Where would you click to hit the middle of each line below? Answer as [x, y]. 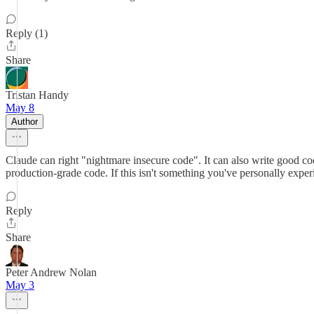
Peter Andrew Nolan [51, 272]
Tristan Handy [37, 95]
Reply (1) [27, 33]
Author [25, 122]
